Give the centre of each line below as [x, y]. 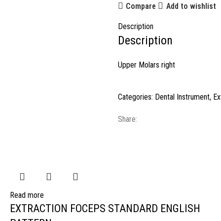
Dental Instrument [182, 97]
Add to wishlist [191, 6]
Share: [128, 119]
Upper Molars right [147, 65]
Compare [141, 6]
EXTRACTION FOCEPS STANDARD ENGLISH [105, 208]
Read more [27, 195]
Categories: [135, 97]
